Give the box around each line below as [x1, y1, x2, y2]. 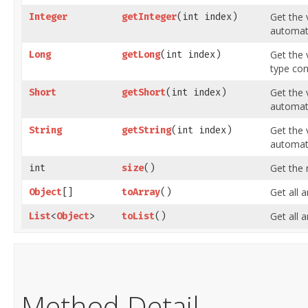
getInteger [122, 11, 177, 23]
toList [122, 210, 155, 222]
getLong [122, 49, 160, 60]
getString [122, 124, 171, 136]
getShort [122, 87, 166, 98]
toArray [122, 186, 160, 198]
